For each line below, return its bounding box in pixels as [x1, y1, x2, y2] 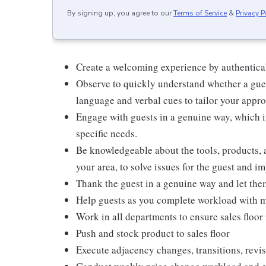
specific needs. [76, 126, 137, 140]
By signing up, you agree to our [67, 8, 172, 18]
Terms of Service [173, 8, 227, 18]
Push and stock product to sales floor [76, 226, 230, 240]
